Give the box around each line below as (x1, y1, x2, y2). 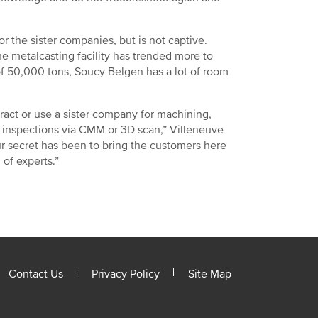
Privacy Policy (92, 266, 160, 281)
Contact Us (9, 266, 63, 281)
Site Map (188, 266, 231, 281)
